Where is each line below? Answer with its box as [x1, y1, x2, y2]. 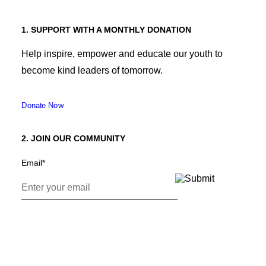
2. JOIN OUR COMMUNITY [21, 134, 125, 143]
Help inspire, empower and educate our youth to [21, 49, 223, 59]
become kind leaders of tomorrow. [21, 65, 163, 75]
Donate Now [21, 102, 64, 110]
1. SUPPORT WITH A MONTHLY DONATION [21, 25, 191, 34]
